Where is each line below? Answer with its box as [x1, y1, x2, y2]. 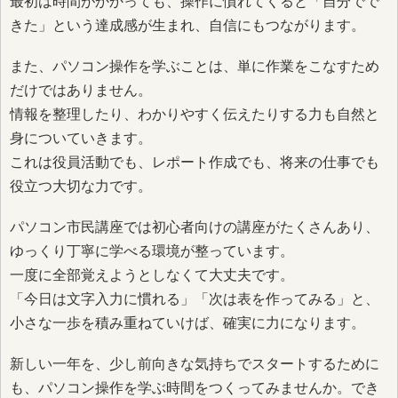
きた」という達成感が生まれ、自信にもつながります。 [10, 17, 365, 33]
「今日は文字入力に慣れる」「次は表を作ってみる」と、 [10, 291, 379, 307]
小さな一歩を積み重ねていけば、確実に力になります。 [10, 315, 365, 331]
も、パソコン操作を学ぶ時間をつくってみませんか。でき [10, 380, 379, 396]
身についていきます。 [10, 130, 152, 146]
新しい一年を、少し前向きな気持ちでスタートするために [10, 356, 379, 372]
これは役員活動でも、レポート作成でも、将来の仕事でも [10, 154, 379, 170]
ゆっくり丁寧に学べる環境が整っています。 [10, 243, 294, 259]
